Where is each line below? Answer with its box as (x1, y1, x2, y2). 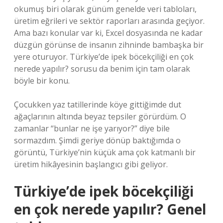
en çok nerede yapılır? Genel (14, 200, 206, 219)
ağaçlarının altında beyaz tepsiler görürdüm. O (14, 111, 186, 122)
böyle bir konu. (14, 75, 70, 86)
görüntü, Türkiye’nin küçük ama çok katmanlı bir (14, 147, 196, 158)
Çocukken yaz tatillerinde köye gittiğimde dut (14, 99, 181, 110)
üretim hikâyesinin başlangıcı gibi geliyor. (14, 159, 168, 170)
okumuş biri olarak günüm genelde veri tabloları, (14, 3, 197, 14)
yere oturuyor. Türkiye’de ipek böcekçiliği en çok (14, 51, 194, 62)
